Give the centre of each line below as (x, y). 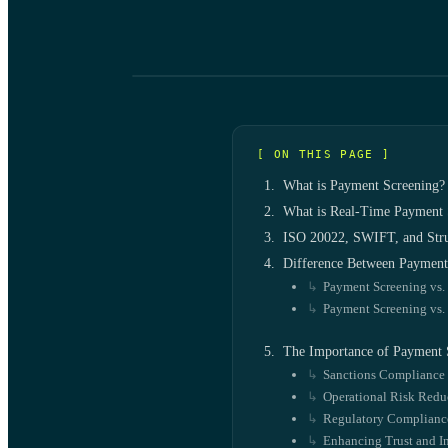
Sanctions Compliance (384, 374)
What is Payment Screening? (364, 185)
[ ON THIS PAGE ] (324, 154)
